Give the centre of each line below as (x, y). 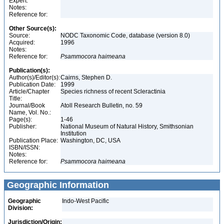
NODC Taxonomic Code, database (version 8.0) (125, 35)
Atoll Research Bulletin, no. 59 (102, 105)
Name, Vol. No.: (30, 112)
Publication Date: (32, 84)
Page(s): (20, 119)
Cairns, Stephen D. (87, 77)
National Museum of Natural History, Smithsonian (127, 126)
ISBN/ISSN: (24, 147)
